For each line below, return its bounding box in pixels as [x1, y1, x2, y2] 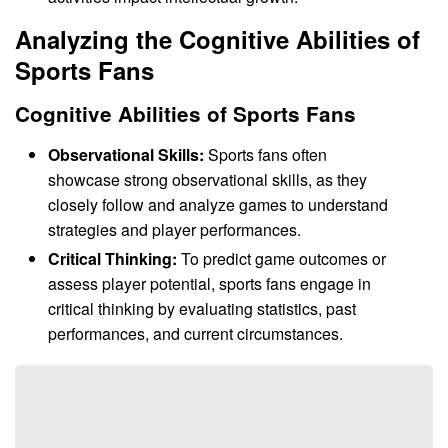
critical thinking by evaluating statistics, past [48, 297, 357, 320]
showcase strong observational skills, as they [48, 167, 368, 191]
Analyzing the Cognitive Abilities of [15, 21, 420, 56]
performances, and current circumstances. [48, 322, 344, 345]
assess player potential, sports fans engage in [48, 272, 372, 295]
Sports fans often [204, 142, 328, 166]
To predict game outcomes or [177, 247, 387, 270]
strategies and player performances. [48, 217, 302, 241]
